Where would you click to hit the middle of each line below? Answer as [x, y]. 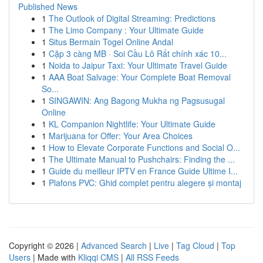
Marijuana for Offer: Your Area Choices [121, 136]
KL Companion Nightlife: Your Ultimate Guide [132, 124]
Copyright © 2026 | [45, 245]
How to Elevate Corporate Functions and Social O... [144, 147]
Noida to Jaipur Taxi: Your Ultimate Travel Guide [138, 65]
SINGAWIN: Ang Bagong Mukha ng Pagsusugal [137, 100]
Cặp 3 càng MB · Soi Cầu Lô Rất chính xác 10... [138, 53]
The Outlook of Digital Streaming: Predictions [132, 18]
